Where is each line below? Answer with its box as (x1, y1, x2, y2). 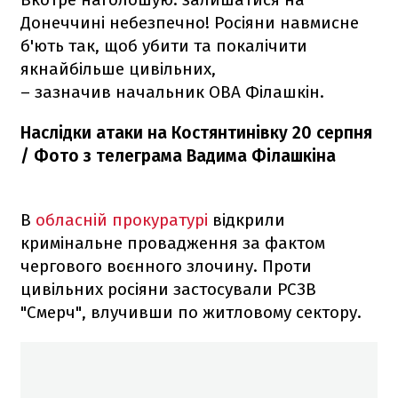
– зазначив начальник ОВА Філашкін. (20, 81, 324, 102)
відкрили (212, 209, 285, 230)
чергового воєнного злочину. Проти (20, 255, 312, 276)
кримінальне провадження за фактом (20, 232, 325, 253)
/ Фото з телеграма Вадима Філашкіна (20, 145, 336, 166)
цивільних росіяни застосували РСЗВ (20, 278, 316, 299)
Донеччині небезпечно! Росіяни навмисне (20, 12, 359, 33)
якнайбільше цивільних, (20, 58, 216, 79)
